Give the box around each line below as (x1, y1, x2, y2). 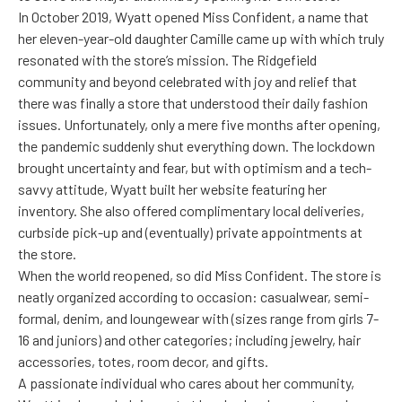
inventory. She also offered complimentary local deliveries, (18, 202, 364, 220)
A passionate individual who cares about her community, (18, 374, 354, 392)
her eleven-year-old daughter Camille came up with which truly (18, 30, 384, 48)
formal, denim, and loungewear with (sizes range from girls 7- (18, 310, 379, 328)
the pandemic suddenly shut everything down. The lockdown (18, 137, 375, 155)
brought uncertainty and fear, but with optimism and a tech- (18, 159, 371, 177)
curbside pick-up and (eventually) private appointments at (18, 223, 363, 241)
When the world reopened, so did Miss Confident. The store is (18, 267, 381, 284)
